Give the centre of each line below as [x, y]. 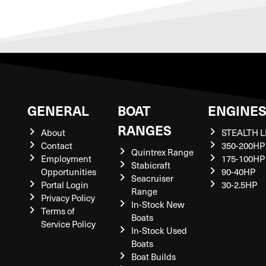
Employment [66, 159]
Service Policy [68, 224]
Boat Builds [153, 256]
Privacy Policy [68, 198]
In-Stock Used [159, 230]
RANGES [145, 130]
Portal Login [64, 185]
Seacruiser [152, 178]
